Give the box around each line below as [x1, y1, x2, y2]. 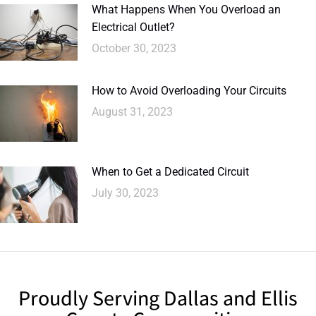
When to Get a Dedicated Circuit [92, 165, 249, 179]
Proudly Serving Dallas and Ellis [18, 284, 298, 312]
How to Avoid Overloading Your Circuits [92, 84, 286, 98]
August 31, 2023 [92, 105, 173, 119]
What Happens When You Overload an [92, 3, 281, 17]
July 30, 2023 [92, 186, 159, 200]
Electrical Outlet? [92, 20, 175, 35]
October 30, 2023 [92, 42, 176, 56]
